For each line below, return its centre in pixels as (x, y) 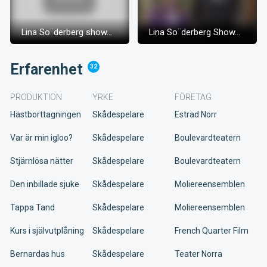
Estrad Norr (196, 114)
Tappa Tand (32, 207)
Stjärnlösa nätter (42, 161)
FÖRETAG (193, 97)
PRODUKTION (36, 97)
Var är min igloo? (41, 137)
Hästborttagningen (46, 114)
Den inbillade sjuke (45, 184)
